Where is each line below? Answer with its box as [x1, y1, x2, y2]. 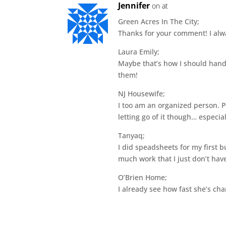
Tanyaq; [118, 130, 145, 140]
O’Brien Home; [118, 172, 167, 182]
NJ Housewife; [118, 88, 165, 98]
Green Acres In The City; [118, 16, 200, 26]
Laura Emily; [118, 46, 160, 56]
